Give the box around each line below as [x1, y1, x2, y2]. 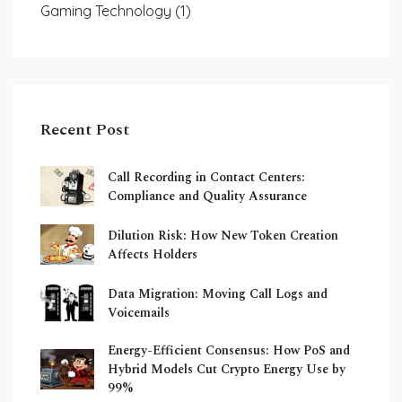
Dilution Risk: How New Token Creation [108, 225, 338, 245]
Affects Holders [108, 244, 197, 264]
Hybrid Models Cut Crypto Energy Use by [108, 360, 345, 380]
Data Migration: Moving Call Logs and [108, 284, 328, 303]
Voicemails [108, 302, 170, 322]
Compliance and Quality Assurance [108, 186, 307, 205]
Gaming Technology [40, 2, 175, 21]
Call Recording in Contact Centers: [108, 167, 305, 187]
